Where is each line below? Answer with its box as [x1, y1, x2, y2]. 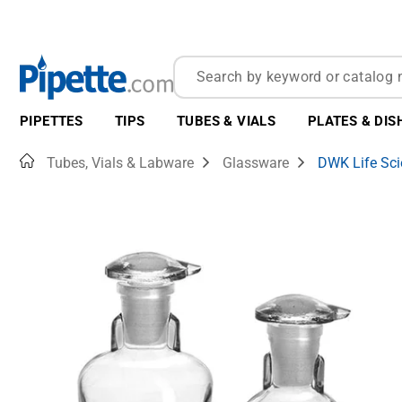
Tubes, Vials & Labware [47, 154, 194, 172]
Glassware [223, 154, 289, 172]
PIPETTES [20, 113, 83, 129]
